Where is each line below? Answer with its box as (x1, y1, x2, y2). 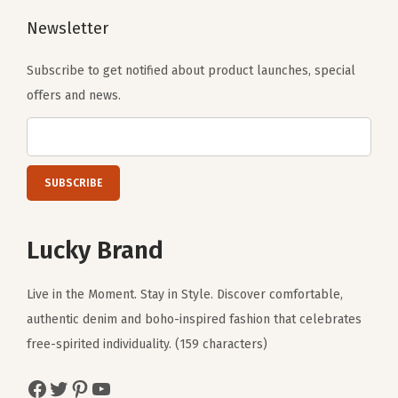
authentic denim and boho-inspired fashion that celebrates (27, 311, 362, 327)
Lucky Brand (27, 235, 163, 265)
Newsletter (27, 18, 108, 38)
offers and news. (27, 87, 121, 103)
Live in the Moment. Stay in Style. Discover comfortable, (27, 286, 343, 302)
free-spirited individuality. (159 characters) (27, 336, 267, 352)
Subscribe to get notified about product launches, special (27, 62, 355, 78)
